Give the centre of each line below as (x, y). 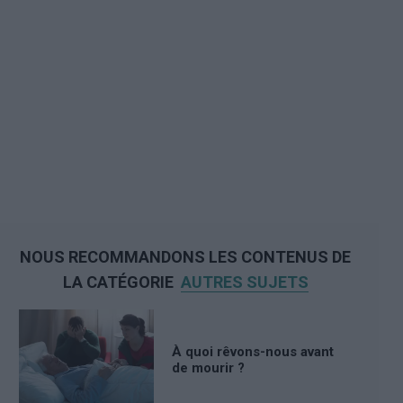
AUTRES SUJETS (244, 282)
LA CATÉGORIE (120, 282)
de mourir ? (208, 368)
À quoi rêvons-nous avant (253, 352)
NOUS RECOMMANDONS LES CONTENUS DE (185, 256)
